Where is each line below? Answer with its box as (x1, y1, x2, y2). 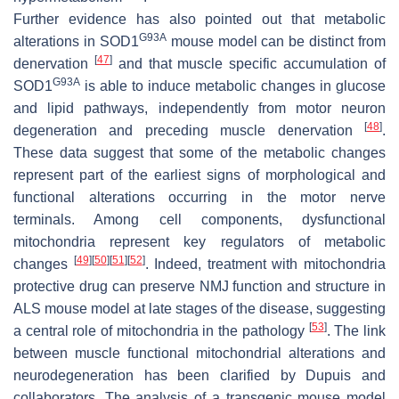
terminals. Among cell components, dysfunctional (13, 211, 386, 227)
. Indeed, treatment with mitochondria (144, 256, 387, 272)
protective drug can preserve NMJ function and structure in (13, 278, 386, 294)
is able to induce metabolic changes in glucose (80, 77, 386, 94)
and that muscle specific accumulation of (111, 55, 387, 71)
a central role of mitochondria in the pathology (13, 322, 309, 338)
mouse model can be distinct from (166, 33, 386, 49)
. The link (326, 322, 387, 338)
